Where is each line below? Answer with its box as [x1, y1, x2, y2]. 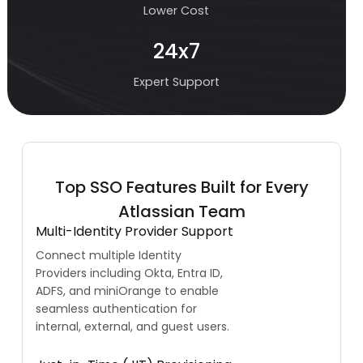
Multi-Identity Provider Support [36, 222, 233, 241]
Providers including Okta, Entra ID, [36, 265, 223, 282]
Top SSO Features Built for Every [54, 176, 309, 199]
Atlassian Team [117, 200, 246, 224]
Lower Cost [143, 2, 210, 19]
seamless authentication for [36, 301, 197, 318]
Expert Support [133, 74, 220, 91]
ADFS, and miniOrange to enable [36, 283, 219, 300]
